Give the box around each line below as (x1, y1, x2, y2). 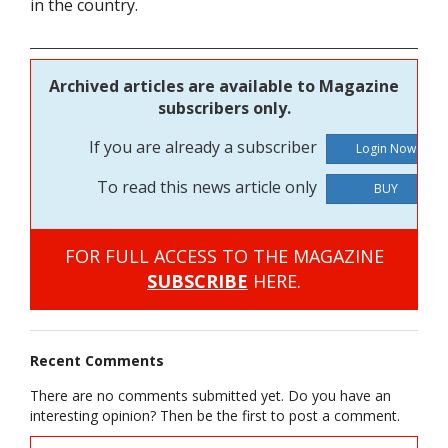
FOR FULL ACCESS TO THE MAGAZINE (64, 244, 384, 269)
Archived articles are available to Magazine (49, 75, 399, 98)
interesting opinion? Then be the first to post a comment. (30, 406, 400, 426)
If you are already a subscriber (89, 136, 321, 159)
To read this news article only (97, 176, 321, 199)
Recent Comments (30, 351, 164, 371)
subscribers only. (157, 97, 291, 120)
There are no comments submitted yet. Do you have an (30, 386, 391, 406)
